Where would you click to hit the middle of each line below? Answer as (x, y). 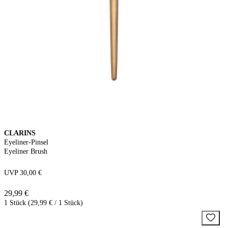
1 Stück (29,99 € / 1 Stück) (44, 203)
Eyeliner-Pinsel (26, 142)
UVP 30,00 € (23, 173)
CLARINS (20, 133)
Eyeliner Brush (26, 151)
